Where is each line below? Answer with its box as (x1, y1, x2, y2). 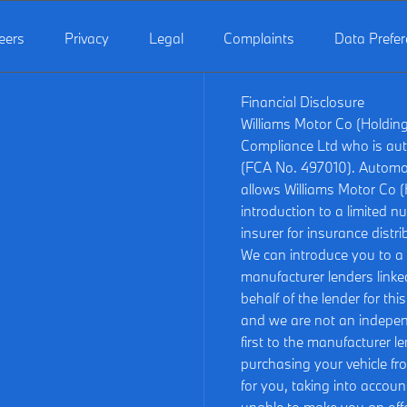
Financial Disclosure (241, 93, 364, 112)
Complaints (223, 29, 294, 48)
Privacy (65, 29, 109, 48)
